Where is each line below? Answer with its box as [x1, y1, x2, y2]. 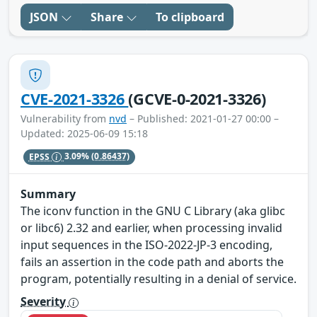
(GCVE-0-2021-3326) [128, 88, 266, 110]
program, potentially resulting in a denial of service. [21, 271, 296, 287]
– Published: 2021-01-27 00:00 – [127, 112, 279, 126]
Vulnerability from [21, 112, 109, 126]
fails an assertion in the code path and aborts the [21, 254, 284, 270]
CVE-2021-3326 [21, 88, 129, 110]
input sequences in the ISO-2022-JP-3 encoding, [21, 237, 272, 253]
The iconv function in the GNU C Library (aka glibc [21, 203, 285, 219]
